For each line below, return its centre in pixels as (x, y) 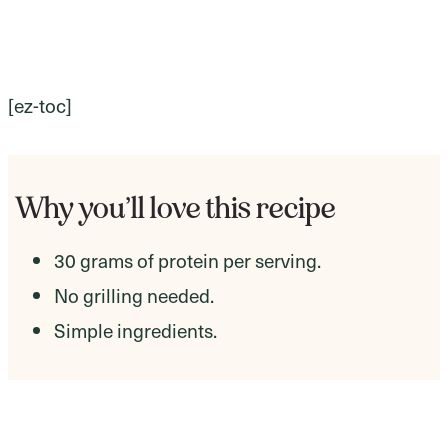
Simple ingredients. (135, 330)
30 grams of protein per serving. (187, 260)
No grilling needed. (134, 295)
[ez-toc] (40, 105)
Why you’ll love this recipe (176, 208)
